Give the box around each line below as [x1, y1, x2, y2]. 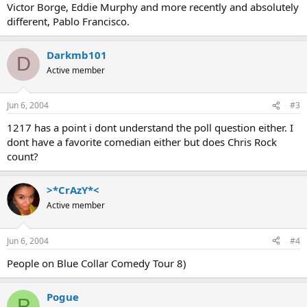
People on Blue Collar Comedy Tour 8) [7, 256, 186, 270]
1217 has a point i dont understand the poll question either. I [7, 121, 293, 135]
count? [7, 149, 38, 164]
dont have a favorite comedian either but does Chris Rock [7, 135, 277, 149]
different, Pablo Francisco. [7, 14, 130, 28]
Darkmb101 [47, 47, 107, 62]
